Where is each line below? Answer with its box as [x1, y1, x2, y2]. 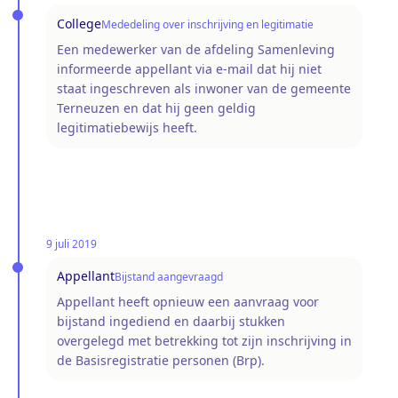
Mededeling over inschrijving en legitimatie [101, 16, 314, 32]
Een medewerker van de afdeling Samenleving [57, 40, 335, 58]
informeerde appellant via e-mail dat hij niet [57, 60, 322, 77]
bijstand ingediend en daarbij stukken [57, 312, 285, 330]
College [57, 14, 101, 32]
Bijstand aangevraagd [115, 268, 223, 284]
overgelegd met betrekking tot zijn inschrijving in [57, 331, 352, 349]
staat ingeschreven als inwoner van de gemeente [57, 79, 351, 97]
